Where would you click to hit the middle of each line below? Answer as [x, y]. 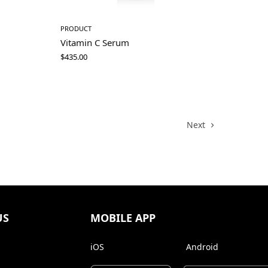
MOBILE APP [123, 218]
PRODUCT [76, 29]
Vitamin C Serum [95, 43]
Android [202, 247]
